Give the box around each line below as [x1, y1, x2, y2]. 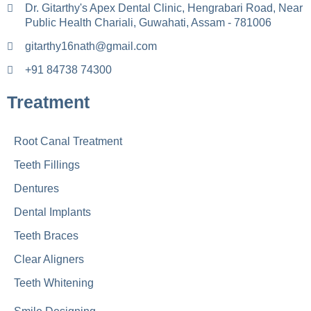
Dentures [14, 183, 59, 195]
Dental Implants [14, 206, 91, 219]
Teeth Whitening [14, 277, 94, 289]
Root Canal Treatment [14, 135, 122, 148]
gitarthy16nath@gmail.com [24, 40, 157, 53]
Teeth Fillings [14, 159, 80, 171]
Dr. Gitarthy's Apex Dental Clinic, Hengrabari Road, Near [24, 2, 303, 15]
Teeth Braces [14, 230, 78, 242]
